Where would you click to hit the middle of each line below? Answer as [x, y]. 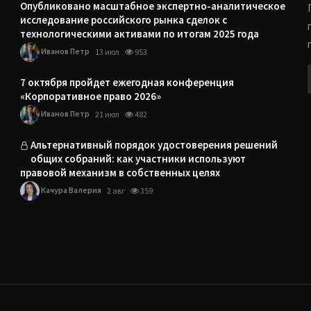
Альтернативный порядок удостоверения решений [154, 145]
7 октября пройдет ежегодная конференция [127, 82]
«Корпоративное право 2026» [91, 96]
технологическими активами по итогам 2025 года [140, 34]
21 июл [108, 115]
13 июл [108, 52]
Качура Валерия [71, 190]
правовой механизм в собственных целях [120, 173]
